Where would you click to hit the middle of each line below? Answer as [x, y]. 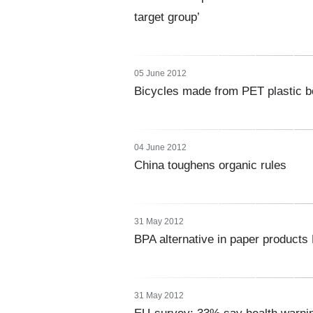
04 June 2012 [160, 147]
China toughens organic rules [210, 165]
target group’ [167, 17]
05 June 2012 [160, 73]
